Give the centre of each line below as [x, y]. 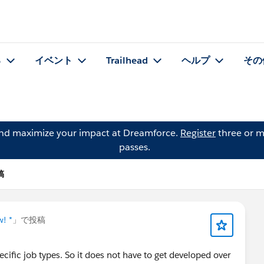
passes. [134, 147]
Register [198, 133]
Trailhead [127, 61]
